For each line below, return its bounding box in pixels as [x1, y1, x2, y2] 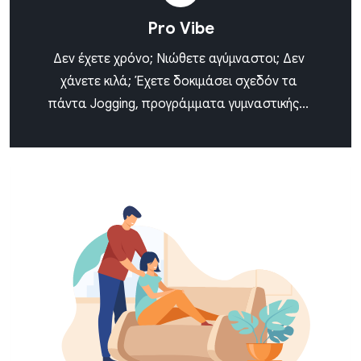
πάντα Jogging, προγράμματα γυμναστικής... [48, 95, 309, 112]
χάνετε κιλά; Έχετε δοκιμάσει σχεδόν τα [60, 73, 297, 89]
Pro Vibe [147, 18, 214, 39]
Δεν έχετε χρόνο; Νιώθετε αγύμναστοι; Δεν [52, 50, 305, 67]
